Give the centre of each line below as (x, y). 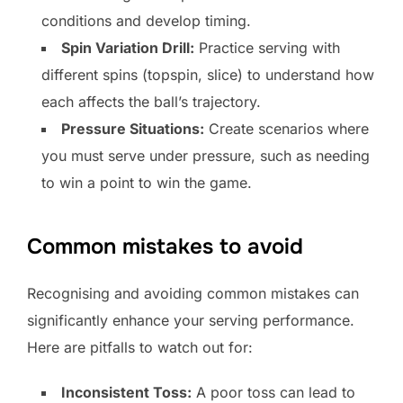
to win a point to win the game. (147, 183)
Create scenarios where (287, 129)
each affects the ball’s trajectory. (151, 102)
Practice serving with (267, 48)
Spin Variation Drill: (128, 48)
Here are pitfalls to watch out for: (140, 348)
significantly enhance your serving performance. (191, 321)
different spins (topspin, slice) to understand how (208, 75)
